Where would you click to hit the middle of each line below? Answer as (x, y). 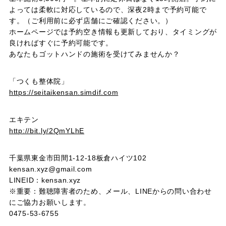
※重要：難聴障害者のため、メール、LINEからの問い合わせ (110, 191)
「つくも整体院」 (39, 81)
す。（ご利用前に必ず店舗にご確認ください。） (91, 21)
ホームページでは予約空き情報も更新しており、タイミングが (113, 32)
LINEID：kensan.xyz (45, 180)
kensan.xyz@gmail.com (50, 169)
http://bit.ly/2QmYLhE (47, 131)
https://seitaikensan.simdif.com (64, 92)
